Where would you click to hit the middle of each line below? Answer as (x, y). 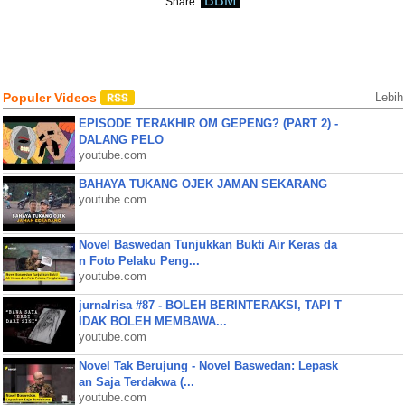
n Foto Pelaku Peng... (139, 261)
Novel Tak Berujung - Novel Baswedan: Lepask (208, 366)
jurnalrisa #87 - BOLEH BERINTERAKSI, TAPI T (210, 305)
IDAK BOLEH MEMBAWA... (152, 321)
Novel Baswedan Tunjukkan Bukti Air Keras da (207, 245)
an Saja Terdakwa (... (136, 382)
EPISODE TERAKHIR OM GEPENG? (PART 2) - (208, 123)
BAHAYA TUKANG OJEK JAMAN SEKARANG (202, 184)
